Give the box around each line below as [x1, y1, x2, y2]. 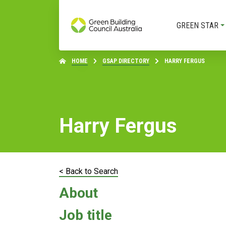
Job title [59, 207, 112, 223]
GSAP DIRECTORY [102, 58, 149, 65]
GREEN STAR [177, 20, 218, 30]
